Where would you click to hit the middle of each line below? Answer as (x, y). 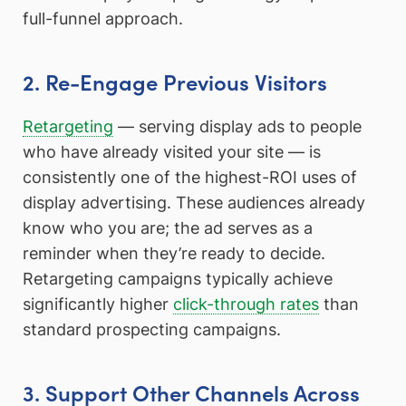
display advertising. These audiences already (194, 203)
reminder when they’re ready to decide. (174, 254)
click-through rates (246, 304)
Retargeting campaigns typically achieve (178, 279)
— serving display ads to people (237, 127)
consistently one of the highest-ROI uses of (190, 178)
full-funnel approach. (103, 19)
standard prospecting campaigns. (152, 330)
